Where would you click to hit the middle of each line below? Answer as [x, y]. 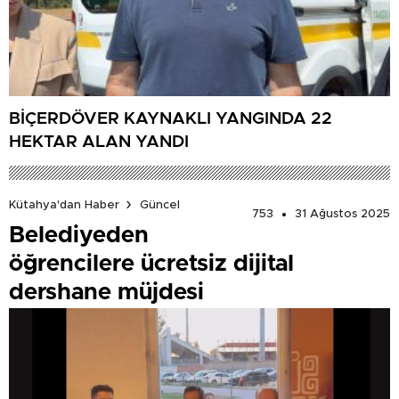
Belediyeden [79, 236]
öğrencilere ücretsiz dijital [151, 264]
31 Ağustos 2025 [342, 215]
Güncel [160, 205]
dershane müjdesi [106, 293]
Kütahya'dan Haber [64, 205]
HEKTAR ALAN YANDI [99, 142]
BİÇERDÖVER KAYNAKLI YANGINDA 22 [171, 118]
